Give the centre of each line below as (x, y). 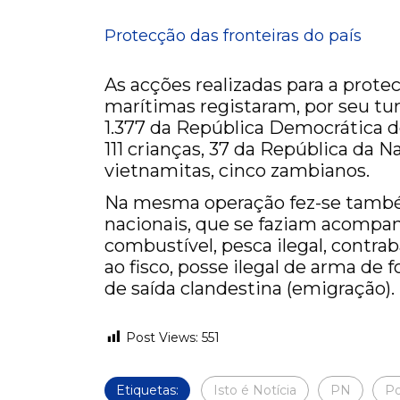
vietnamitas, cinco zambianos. (237, 170)
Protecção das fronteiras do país (233, 35)
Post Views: (162, 337)
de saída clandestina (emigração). (250, 288)
